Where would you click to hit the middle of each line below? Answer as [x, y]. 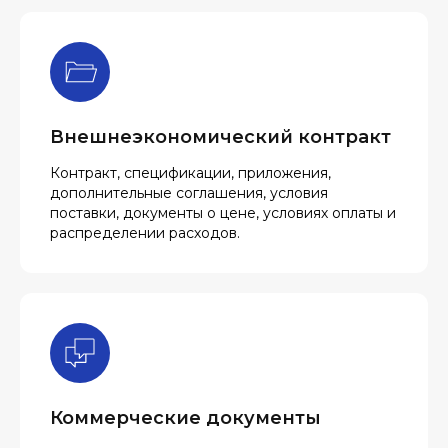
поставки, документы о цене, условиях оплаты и [223, 213]
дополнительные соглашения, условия [189, 193]
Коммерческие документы [185, 418]
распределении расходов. [145, 233]
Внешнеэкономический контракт [220, 137]
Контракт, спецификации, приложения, [190, 173]
